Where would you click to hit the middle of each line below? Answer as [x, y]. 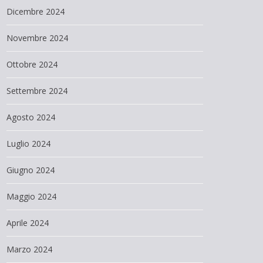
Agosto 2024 [31, 117]
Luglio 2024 [28, 144]
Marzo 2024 [29, 249]
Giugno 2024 [31, 170]
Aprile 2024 [28, 223]
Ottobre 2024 [32, 64]
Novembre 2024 [37, 38]
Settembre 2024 [37, 91]
